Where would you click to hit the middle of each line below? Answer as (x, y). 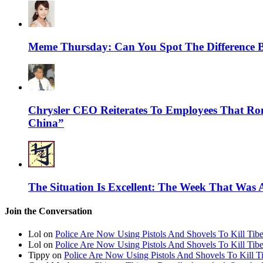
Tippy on (46, 255)
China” (46, 123)
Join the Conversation (48, 211)
